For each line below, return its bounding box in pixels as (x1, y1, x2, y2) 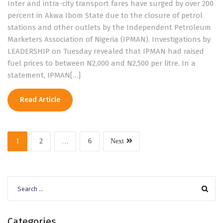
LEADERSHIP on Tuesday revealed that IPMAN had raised (7, 47, 204, 56)
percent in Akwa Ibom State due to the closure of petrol (7, 11, 203, 20)
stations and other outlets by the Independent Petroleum (7, 23, 211, 32)
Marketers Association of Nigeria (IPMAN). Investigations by (7, 35, 211, 44)
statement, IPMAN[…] (7, 71, 81, 80)
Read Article (20, 96, 60, 104)
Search (7, 177, 32, 186)
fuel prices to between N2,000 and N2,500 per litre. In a (7, 59, 196, 68)
